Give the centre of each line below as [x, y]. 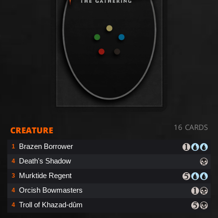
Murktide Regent [45, 175]
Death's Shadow [45, 161]
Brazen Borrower [46, 146]
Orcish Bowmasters [51, 190]
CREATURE [32, 130]
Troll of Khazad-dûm [51, 204]
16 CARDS [191, 127]
